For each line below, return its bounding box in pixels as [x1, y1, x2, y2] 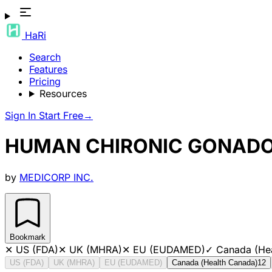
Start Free [39, 109, 83, 121]
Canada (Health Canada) [172, 257, 257, 267]
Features [29, 63, 67, 75]
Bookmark [10, 232, 46, 242]
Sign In [5, 109, 39, 121]
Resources [39, 87, 87, 100]
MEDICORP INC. [19, 171, 93, 183]
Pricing [29, 75, 61, 87]
